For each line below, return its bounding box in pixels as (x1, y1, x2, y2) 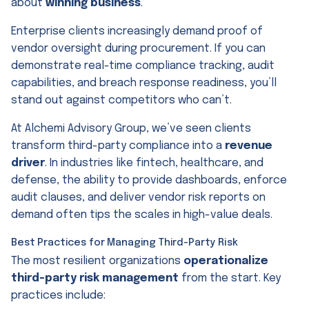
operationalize (183, 255, 268, 267)
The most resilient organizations (11, 255, 183, 267)
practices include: (11, 289, 106, 301)
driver (11, 157, 45, 169)
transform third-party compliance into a (11, 139, 225, 152)
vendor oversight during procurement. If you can (11, 42, 266, 54)
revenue (225, 139, 272, 152)
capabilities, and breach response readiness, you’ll (11, 77, 277, 89)
